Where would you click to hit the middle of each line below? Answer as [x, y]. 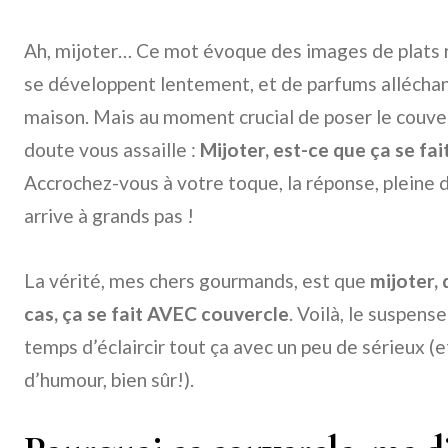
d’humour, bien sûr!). [109, 379]
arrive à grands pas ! [109, 215]
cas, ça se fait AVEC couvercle [156, 313]
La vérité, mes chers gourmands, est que [197, 280]
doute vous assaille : [112, 149]
